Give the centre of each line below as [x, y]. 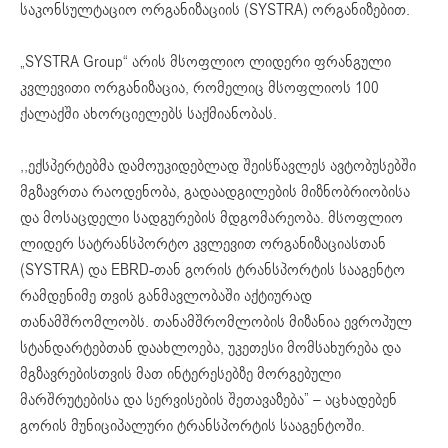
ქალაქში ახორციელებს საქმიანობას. [148, 113]
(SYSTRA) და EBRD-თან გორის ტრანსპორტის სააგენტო [212, 269]
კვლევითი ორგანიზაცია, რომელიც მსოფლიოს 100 [199, 87]
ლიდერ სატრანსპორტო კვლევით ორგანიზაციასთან [203, 243]
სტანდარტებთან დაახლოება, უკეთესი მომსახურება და [210, 347]
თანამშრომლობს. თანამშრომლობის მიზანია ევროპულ [216, 321]
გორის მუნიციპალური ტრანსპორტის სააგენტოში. [192, 425]
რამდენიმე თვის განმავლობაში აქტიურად [166, 295]
